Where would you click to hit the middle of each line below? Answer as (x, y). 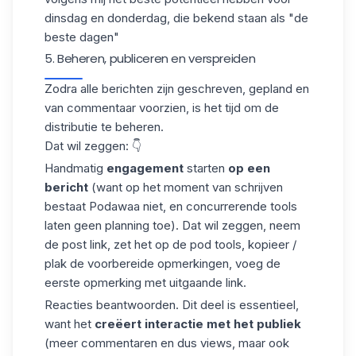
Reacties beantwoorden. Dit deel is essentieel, (172, 304)
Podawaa (114, 206)
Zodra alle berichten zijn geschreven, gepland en (177, 89)
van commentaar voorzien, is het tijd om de (162, 108)
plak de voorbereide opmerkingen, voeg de (163, 263)
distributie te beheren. (104, 127)
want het (70, 323)
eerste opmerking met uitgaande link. (145, 282)
